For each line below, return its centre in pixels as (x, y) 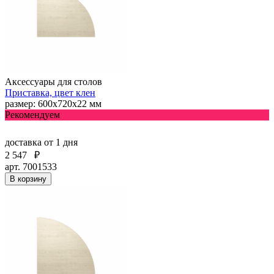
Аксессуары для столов (54, 81)
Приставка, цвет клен (50, 92)
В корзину (28, 179)
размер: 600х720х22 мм (53, 103)
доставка (24, 142)
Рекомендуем (32, 114)
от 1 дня (61, 142)
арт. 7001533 (31, 166)
